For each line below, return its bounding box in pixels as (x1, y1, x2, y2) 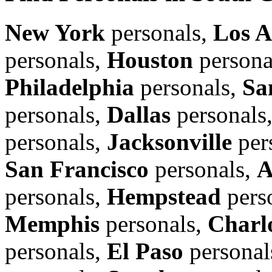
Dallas (107, 101, 171, 127)
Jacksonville (107, 128, 232, 155)
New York (5, 19, 105, 46)
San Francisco (5, 155, 149, 182)
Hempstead (107, 183, 221, 209)
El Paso (107, 237, 183, 264)
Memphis (5, 210, 100, 237)
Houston (107, 46, 193, 73)
